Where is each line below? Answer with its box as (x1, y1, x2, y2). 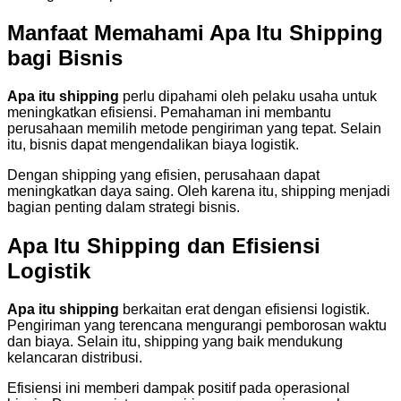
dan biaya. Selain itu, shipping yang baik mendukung (7, 333, 343, 349)
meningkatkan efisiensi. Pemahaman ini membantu (7, 104, 331, 120)
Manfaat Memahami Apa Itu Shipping (7, 20, 383, 45)
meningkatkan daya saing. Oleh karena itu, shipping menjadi (7, 183, 390, 199)
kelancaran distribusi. (7, 349, 142, 365)
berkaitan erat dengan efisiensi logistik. (119, 301, 370, 317)
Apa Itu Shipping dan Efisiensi (7, 233, 320, 258)
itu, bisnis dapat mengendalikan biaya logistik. (7, 136, 299, 152)
